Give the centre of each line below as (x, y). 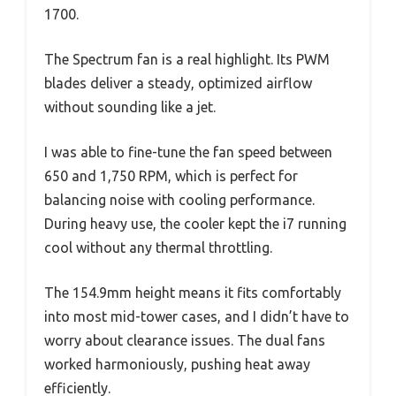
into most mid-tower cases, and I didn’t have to (197, 316)
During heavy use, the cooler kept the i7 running (195, 223)
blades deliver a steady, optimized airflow (178, 83)
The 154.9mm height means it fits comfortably (193, 292)
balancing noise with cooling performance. (179, 199)
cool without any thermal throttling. (158, 247)
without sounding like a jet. (130, 107)
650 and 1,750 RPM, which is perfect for (171, 175)
